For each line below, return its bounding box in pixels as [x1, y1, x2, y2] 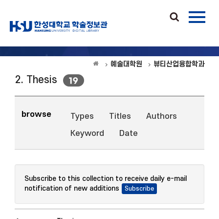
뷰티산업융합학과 [153, 60, 204, 68]
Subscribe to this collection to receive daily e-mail [24, 175, 187, 182]
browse [22, 110, 51, 119]
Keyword [70, 129, 104, 138]
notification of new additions [24, 185, 119, 193]
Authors [146, 112, 177, 121]
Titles [109, 112, 131, 121]
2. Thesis [15, 74, 57, 86]
